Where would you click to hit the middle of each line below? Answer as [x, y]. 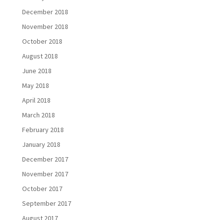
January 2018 [41, 144]
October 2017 [42, 189]
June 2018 [37, 71]
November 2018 [45, 27]
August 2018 [40, 56]
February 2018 [43, 130]
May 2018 [35, 85]
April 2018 [36, 100]
